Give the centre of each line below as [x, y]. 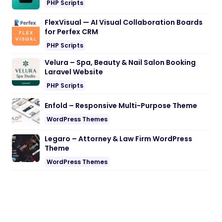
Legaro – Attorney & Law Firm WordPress [118, 139]
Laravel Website [74, 72]
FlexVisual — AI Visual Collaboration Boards [124, 23]
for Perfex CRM [71, 32]
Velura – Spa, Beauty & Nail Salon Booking [120, 63]
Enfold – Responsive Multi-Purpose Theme [121, 105]
